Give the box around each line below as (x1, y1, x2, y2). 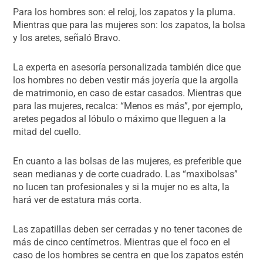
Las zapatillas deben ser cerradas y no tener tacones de (13, 223, 242, 235)
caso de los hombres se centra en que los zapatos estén (13, 249, 244, 261)
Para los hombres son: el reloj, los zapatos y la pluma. (13, 6, 236, 18)
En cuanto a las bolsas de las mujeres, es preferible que (13, 155, 242, 167)
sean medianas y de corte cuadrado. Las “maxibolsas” (13, 168, 238, 180)
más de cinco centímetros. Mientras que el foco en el (13, 236, 231, 248)
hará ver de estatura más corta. (13, 194, 142, 205)
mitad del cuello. (13, 126, 82, 137)
